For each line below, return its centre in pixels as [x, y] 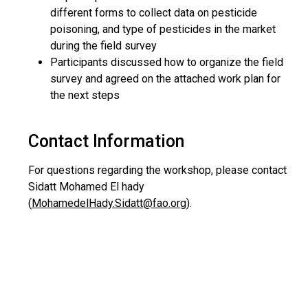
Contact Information [106, 141]
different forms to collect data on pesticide [154, 13]
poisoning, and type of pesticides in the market [163, 29]
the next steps [85, 95]
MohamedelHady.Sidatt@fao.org [109, 203]
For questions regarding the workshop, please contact [157, 170]
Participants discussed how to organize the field [167, 62]
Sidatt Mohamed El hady [86, 187]
